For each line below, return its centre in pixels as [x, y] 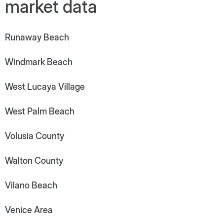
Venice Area [29, 210]
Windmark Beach [39, 62]
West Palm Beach [40, 111]
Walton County [34, 160]
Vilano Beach [31, 185]
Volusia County [35, 136]
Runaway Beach [37, 37]
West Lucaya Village [45, 86]
